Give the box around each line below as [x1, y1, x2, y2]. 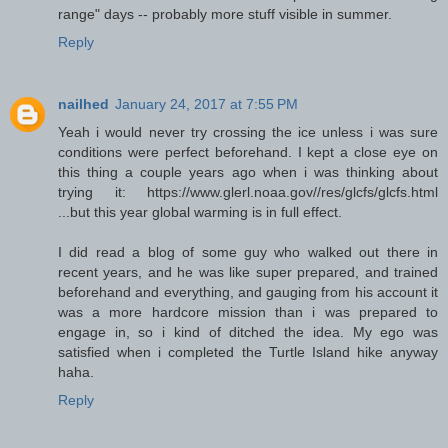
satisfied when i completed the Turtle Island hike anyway [58, 344, 438, 361]
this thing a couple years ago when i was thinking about [58, 164, 438, 181]
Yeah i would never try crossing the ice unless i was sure [58, 124, 438, 141]
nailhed [58, 96, 109, 113]
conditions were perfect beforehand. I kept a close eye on [58, 144, 438, 161]
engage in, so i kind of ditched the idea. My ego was [58, 324, 438, 341]
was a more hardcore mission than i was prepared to [58, 304, 438, 321]
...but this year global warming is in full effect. [58, 204, 342, 221]
